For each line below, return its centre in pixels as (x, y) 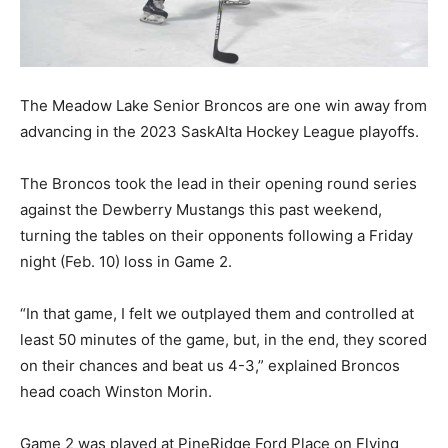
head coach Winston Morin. (116, 391)
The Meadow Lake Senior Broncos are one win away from (223, 105)
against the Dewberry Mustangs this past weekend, (201, 209)
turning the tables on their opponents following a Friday (216, 235)
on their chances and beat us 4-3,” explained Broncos (210, 365)
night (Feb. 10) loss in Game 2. (126, 261)
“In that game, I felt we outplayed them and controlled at (217, 313)
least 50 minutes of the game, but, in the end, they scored (223, 339)
